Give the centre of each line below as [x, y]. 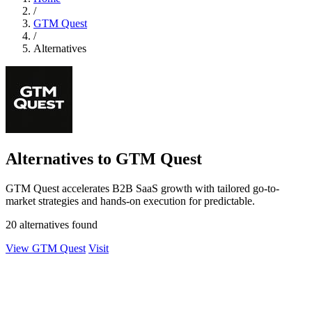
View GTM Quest [46, 248]
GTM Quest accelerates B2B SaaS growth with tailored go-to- [142, 188]
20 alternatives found [52, 224]
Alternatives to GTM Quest [104, 158]
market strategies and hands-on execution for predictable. [130, 201]
